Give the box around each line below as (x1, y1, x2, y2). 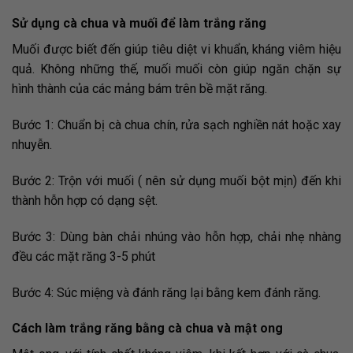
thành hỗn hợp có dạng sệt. (12, 192, 158, 208)
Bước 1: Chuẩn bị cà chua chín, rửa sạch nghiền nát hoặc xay (12, 117, 341, 133)
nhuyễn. (12, 137, 52, 153)
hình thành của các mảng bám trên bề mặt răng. (12, 81, 267, 97)
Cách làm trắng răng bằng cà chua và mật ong (12, 321, 283, 336)
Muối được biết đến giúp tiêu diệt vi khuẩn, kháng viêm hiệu (12, 42, 341, 58)
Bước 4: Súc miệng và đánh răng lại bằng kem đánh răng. (12, 284, 321, 300)
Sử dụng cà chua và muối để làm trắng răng (12, 16, 269, 32)
